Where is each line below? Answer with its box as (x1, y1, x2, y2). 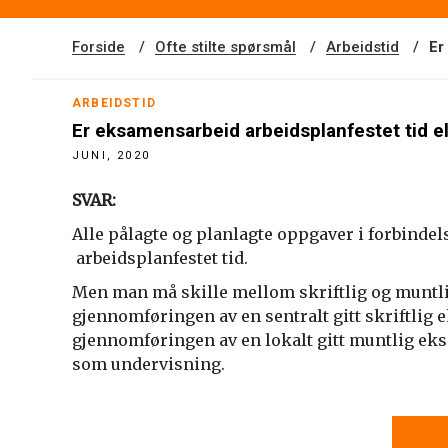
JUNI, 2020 (72, 149, 150, 162)
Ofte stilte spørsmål (155, 38, 296, 56)
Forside (72, 38, 125, 56)
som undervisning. (72, 354, 225, 374)
